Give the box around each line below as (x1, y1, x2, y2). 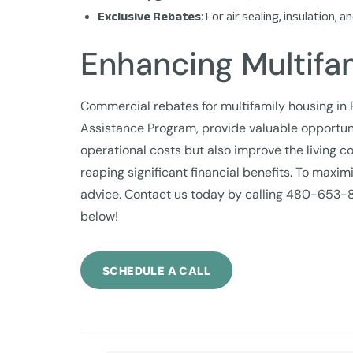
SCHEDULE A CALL (102, 263, 210, 277)
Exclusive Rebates (98, 9, 201, 23)
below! (80, 208, 118, 225)
